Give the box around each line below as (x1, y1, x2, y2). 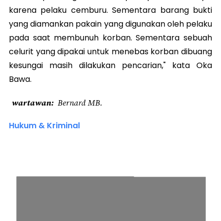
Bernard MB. (58, 97, 103, 109)
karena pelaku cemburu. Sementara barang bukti (9, 4, 212, 16)
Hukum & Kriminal (9, 120, 80, 132)
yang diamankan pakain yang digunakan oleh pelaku (9, 18, 212, 30)
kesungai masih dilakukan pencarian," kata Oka (9, 60, 212, 72)
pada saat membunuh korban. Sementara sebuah (9, 32, 212, 44)
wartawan (12, 97, 51, 109)
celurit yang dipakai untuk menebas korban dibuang (9, 46, 212, 58)
